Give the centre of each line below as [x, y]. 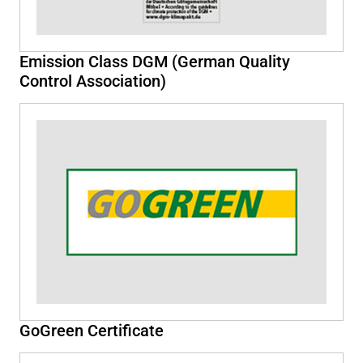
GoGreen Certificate [92, 330]
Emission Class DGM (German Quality [155, 61]
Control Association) [93, 81]
